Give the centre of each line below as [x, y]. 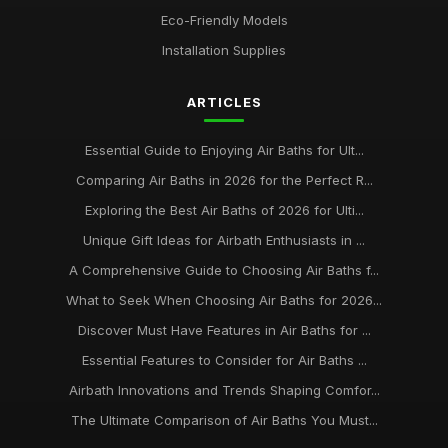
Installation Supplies [224, 50]
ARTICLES [224, 102]
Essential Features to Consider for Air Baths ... [224, 360]
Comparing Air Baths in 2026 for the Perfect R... [224, 180]
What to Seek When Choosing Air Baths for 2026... [224, 300]
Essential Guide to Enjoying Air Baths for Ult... [224, 150]
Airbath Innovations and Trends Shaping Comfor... [224, 390]
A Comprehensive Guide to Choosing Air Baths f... [224, 270]
